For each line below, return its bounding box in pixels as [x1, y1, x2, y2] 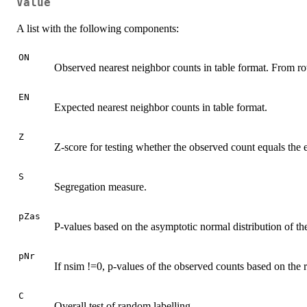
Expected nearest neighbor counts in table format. [54, 101, 267, 113]
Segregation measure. [54, 180, 147, 193]
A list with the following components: [16, 22, 179, 34]
